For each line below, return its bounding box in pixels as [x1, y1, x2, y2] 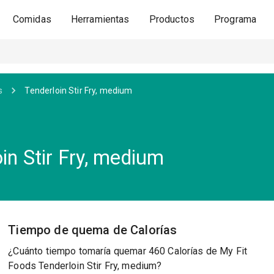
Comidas [12, 13, 51, 25]
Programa [214, 13, 257, 25]
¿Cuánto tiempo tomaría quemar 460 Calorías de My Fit [8, 245, 248, 257]
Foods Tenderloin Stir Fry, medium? [8, 260, 162, 272]
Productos [149, 13, 195, 25]
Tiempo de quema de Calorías [8, 223, 177, 237]
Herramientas [70, 13, 130, 25]
